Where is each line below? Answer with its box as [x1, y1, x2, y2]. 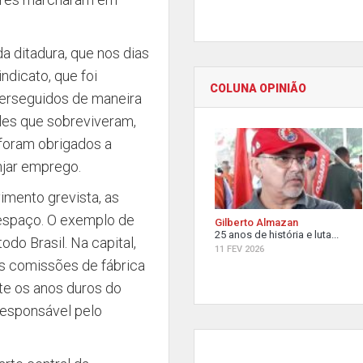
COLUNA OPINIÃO [210, 82, 306, 95]
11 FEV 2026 [215, 244, 264, 254]
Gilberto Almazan [215, 216, 298, 228]
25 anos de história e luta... [215, 228, 339, 241]
